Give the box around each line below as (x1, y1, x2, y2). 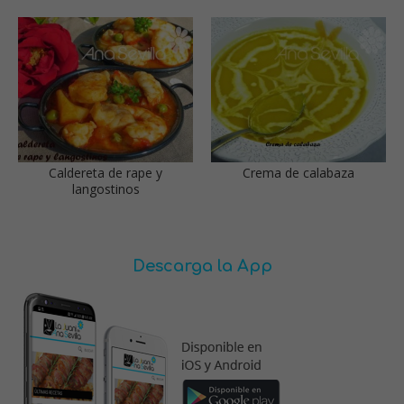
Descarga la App (132, 257, 272, 276)
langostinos (71, 180, 140, 198)
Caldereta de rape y (49, 164, 162, 182)
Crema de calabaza (243, 164, 354, 182)
